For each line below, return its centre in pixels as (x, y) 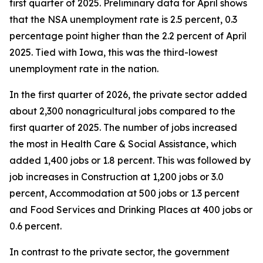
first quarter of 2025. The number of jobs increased (123, 127)
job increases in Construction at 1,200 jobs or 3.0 (117, 177)
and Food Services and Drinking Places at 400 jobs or (131, 210)
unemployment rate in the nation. (84, 69)
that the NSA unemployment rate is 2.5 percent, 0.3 (123, 19)
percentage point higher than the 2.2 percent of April (128, 36)
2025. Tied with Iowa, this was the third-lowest (114, 52)
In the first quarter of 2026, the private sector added (128, 95)
